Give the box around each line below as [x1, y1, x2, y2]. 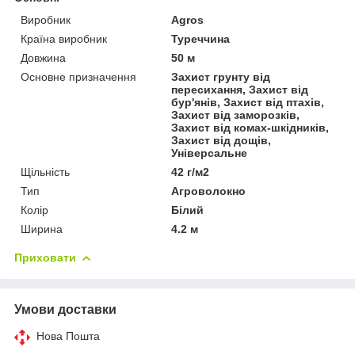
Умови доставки [14, 302, 116, 316]
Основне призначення [21, 70, 136, 83]
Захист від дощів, [171, 133, 272, 147]
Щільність [21, 165, 70, 178]
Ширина [21, 222, 63, 235]
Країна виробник [21, 32, 107, 45]
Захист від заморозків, [171, 108, 300, 121]
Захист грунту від [171, 70, 271, 83]
